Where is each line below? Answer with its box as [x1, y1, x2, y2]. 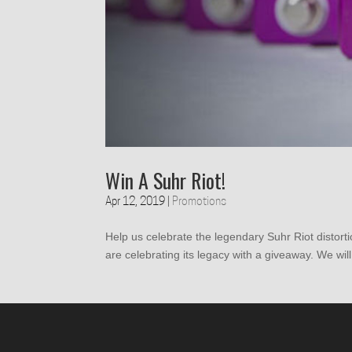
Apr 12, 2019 [105, 196, 166, 209]
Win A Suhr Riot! [105, 165, 226, 196]
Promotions [172, 196, 227, 209]
